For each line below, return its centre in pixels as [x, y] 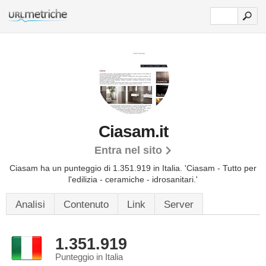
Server [179, 205]
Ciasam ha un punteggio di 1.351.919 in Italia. [97, 168]
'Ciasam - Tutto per [221, 168]
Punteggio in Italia [89, 257]
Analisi [30, 205]
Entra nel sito [128, 150]
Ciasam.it [133, 132]
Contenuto [86, 205]
